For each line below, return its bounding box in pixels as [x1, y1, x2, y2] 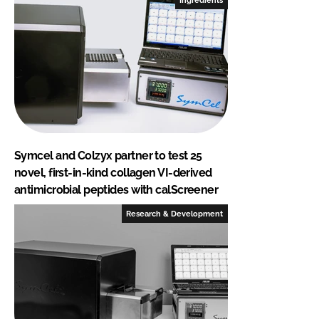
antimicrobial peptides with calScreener [14, 182, 219, 197]
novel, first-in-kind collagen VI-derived [14, 165, 212, 179]
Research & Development [126, 209, 224, 218]
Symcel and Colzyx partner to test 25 [14, 148, 202, 162]
